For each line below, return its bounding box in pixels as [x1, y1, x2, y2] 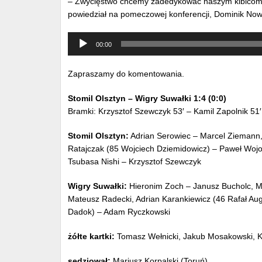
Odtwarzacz [67, 31, 110, 42]
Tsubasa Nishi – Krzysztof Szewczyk [68, 156, 201, 166]
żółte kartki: [68, 231, 115, 241]
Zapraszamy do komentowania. [68, 68, 184, 78]
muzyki [67, 42, 92, 53]
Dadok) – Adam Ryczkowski [68, 206, 170, 216]
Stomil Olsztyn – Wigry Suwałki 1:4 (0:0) [68, 93, 226, 103]
